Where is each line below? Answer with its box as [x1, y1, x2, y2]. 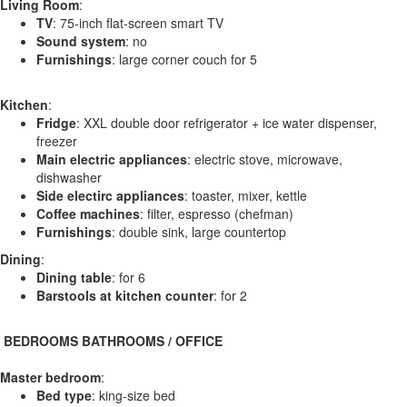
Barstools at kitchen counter [36, 285, 213, 304]
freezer [36, 131, 77, 150]
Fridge [36, 113, 76, 132]
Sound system [36, 31, 125, 50]
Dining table [36, 267, 112, 286]
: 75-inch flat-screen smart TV [53, 13, 223, 32]
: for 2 [213, 285, 247, 304]
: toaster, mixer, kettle [184, 185, 307, 204]
